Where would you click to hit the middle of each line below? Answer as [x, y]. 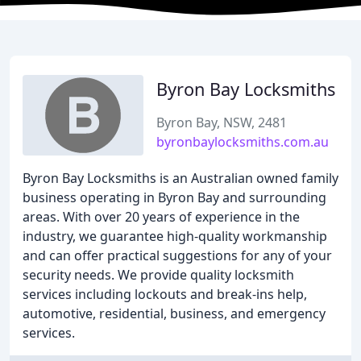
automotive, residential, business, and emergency [174, 313]
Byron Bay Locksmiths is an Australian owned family [180, 178]
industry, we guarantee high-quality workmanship [175, 236]
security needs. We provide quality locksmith [158, 275]
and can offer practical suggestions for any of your [177, 255]
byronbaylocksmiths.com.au [243, 142]
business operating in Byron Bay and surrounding [174, 197]
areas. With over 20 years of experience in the [161, 217]
